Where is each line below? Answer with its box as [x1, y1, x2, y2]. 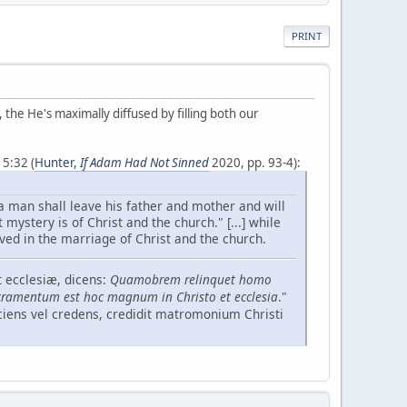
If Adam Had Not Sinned [80, 154, 209, 172]
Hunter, [35, 154, 80, 172]
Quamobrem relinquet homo [110, 270, 272, 288]
